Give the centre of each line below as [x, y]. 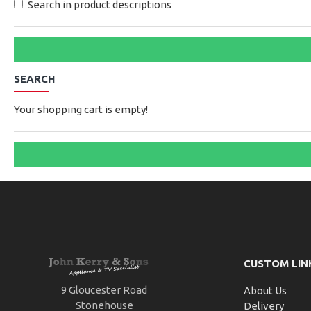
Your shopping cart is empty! [81, 109]
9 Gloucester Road [104, 290]
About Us [265, 291]
